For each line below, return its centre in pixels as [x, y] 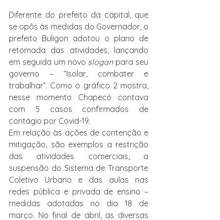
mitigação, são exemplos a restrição [79, 145]
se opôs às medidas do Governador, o [79, 27]
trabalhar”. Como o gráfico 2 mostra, [79, 86]
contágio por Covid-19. [49, 121]
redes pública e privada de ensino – [79, 192]
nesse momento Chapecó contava [79, 97]
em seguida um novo [49, 62]
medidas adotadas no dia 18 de [79, 204]
